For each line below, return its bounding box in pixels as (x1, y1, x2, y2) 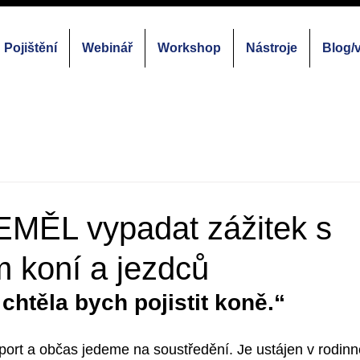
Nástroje (245, 41, 297, 55)
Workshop (157, 41, 221, 55)
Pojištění (3, 41, 57, 55)
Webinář (81, 41, 133, 55)
